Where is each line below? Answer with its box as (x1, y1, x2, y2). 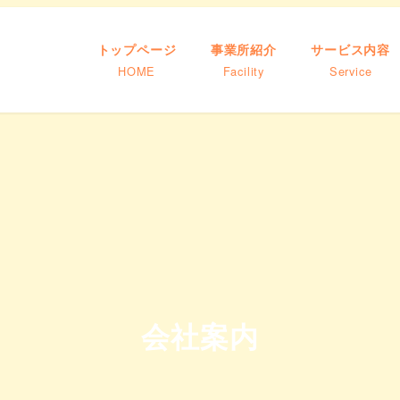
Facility (222, 62, 265, 80)
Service (329, 62, 372, 80)
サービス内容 (311, 40, 391, 59)
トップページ (96, 40, 177, 59)
